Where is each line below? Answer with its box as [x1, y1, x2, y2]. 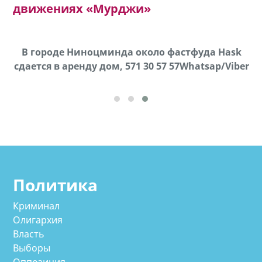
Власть [13, 227, 45, 240]
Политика [13, 173, 98, 196]
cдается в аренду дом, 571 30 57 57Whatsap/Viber [13, 59, 249, 73]
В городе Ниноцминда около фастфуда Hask [21, 45, 242, 58]
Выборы [13, 241, 51, 254]
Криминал [13, 199, 60, 212]
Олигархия [13, 213, 63, 226]
